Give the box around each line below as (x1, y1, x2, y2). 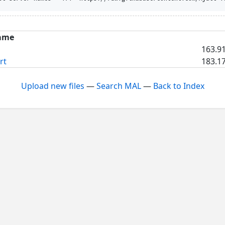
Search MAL (96, 80, 141, 91)
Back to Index (153, 80, 204, 91)
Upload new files (21, 80, 84, 91)
